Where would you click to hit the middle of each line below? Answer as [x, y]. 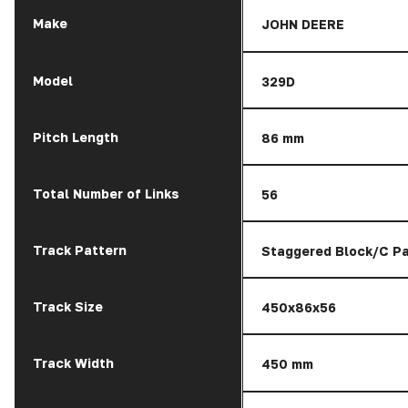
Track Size [68, 307]
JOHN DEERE [303, 25]
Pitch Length [76, 137]
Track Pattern [80, 250]
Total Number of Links [106, 193]
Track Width [73, 363]
